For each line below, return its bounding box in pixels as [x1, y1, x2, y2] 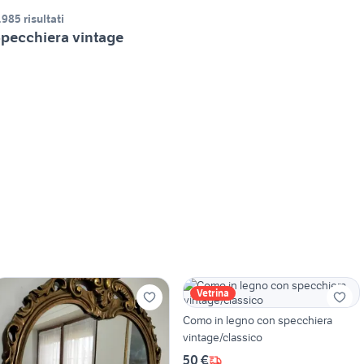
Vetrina [196, 287, 229, 300]
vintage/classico [182, 330, 262, 345]
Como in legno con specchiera [182, 313, 332, 328]
